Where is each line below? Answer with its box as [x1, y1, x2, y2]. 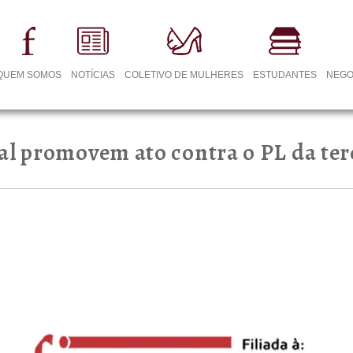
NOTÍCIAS [71, 69, 116, 80]
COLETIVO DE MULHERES [124, 69, 244, 80]
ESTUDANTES [253, 69, 318, 80]
